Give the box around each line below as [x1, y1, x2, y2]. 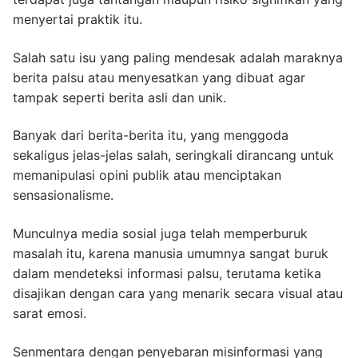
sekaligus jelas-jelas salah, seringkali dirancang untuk [13, 147, 334, 164]
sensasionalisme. [13, 187, 113, 204]
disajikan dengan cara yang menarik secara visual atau [13, 285, 343, 302]
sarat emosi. [13, 305, 86, 322]
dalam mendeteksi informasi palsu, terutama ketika [13, 265, 321, 282]
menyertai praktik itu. [13, 11, 142, 28]
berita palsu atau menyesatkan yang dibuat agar [13, 69, 305, 86]
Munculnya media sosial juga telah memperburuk [13, 225, 308, 242]
